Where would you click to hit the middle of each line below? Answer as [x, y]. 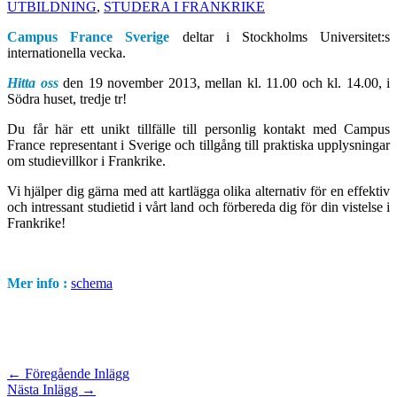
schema [92, 283]
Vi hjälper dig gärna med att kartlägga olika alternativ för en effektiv [198, 191]
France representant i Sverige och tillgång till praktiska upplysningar [198, 144]
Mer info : [37, 283]
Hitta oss [33, 82]
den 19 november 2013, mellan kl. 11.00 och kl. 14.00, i [224, 82]
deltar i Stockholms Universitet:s [280, 36]
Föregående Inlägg [75, 373]
